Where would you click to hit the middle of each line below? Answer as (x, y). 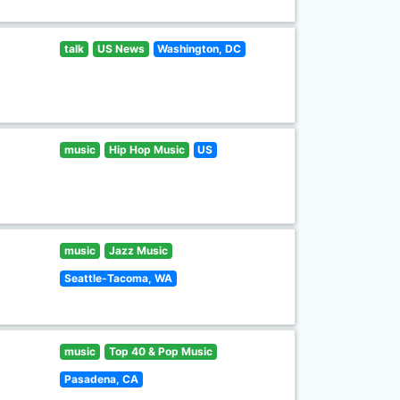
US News (121, 49)
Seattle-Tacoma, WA (119, 278)
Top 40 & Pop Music (160, 351)
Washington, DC (200, 49)
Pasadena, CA (102, 379)
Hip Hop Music (146, 150)
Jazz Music (138, 250)
